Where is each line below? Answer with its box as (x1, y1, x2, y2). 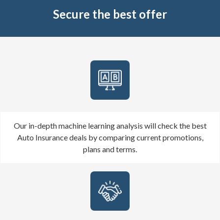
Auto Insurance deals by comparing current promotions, (17, 133, 203, 142)
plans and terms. (83, 144, 137, 154)
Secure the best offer (53, 7, 167, 22)
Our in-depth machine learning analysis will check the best (13, 121, 207, 131)
